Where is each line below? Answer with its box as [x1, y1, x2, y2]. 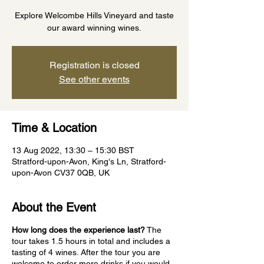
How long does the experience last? [12, 225, 145, 235]
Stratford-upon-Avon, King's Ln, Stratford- [12, 157, 166, 166]
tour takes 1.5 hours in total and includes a [12, 236, 170, 246]
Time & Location [12, 121, 97, 135]
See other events [59, 74, 130, 85]
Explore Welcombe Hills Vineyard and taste [15, 11, 174, 20]
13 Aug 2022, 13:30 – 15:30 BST [12, 146, 134, 155]
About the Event [12, 200, 96, 214]
